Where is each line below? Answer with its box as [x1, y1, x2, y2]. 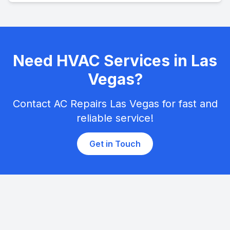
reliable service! [76, 112, 154, 124]
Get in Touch [89, 139, 141, 149]
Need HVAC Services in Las [13, 51, 217, 70]
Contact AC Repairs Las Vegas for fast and [12, 98, 218, 110]
